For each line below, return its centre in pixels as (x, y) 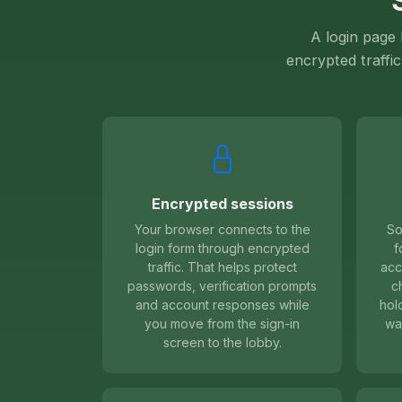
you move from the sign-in (222, 324)
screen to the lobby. (222, 343)
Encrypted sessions (222, 204)
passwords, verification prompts (222, 286)
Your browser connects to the (222, 230)
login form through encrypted (222, 249)
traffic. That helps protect (222, 267)
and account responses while (222, 305)
